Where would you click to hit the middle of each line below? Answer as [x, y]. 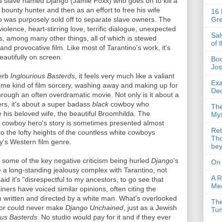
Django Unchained [94, 208]
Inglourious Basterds [43, 76]
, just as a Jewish [150, 208]
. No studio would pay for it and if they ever [104, 217]
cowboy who [129, 104]
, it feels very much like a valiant [125, 76]
